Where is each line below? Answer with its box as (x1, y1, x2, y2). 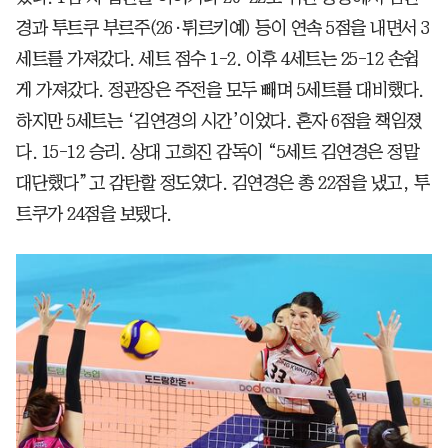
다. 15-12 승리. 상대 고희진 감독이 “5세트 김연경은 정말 (16, 142, 418, 161)
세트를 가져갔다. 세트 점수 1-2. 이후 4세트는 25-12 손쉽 (16, 49, 419, 68)
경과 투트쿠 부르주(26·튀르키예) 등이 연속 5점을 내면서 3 (16, 18, 430, 37)
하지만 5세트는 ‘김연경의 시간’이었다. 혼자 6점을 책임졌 (16, 111, 422, 130)
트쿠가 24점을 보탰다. (16, 204, 172, 223)
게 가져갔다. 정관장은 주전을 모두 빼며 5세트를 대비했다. (16, 80, 424, 99)
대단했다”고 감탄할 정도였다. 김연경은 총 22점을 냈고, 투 (16, 173, 429, 192)
